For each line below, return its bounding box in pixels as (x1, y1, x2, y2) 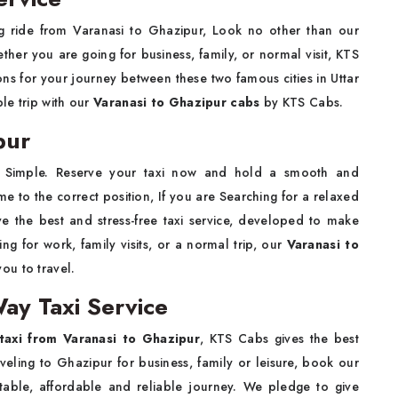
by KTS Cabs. (263, 93, 344, 111)
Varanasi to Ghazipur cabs (93, 93, 264, 111)
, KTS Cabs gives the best (200, 330, 359, 347)
